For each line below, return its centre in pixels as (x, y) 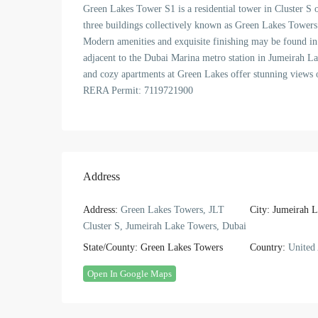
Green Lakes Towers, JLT (171, 210)
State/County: (110, 247)
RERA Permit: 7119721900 (138, 91)
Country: (267, 247)
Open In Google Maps (130, 274)
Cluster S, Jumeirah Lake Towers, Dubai (165, 226)
